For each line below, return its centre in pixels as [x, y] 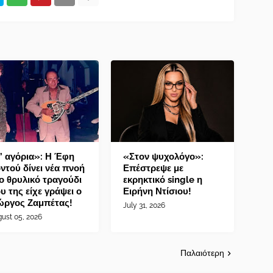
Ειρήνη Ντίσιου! [158, 192]
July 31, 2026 [144, 206]
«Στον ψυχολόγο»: [164, 157]
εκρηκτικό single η [163, 180]
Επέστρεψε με [154, 168]
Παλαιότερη [202, 253]
